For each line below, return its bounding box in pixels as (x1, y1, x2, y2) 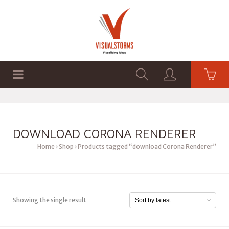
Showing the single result (13, 196, 86, 204)
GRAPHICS (85, 97, 117, 105)
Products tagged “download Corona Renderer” (77, 143, 216, 150)
